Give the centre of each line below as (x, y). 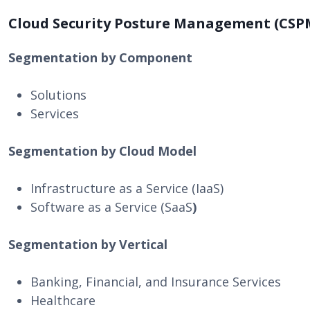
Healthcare (63, 300)
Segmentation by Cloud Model (102, 151)
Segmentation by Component (100, 57)
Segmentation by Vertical (88, 244)
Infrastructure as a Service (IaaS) (127, 188)
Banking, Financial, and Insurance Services (156, 282)
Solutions (58, 95)
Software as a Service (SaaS (111, 207)
